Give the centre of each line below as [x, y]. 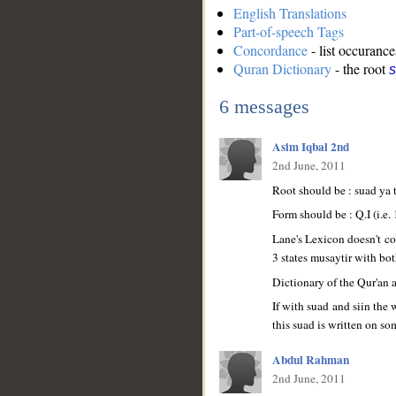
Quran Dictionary [282, 69]
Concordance [270, 50]
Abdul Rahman [311, 360]
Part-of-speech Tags [289, 32]
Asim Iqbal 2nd [311, 147]
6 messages [264, 106]
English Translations [290, 13]
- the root [360, 69]
